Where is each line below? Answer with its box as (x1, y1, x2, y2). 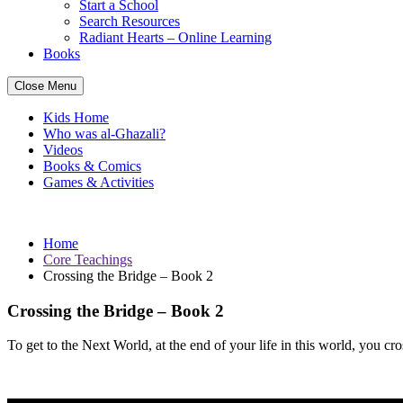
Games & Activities (43, 174, 154, 190)
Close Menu (14, 78, 76, 93)
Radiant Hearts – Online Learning (79, 29, 272, 45)
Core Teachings (43, 251, 132, 267)
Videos (43, 141, 83, 157)
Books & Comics (43, 157, 141, 174)
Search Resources (79, 13, 180, 29)
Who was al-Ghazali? (43, 125, 166, 141)
